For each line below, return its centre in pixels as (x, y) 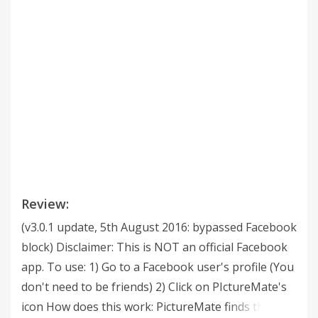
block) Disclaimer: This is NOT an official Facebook (154, 247)
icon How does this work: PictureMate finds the (146, 307)
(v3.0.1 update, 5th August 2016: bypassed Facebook (159, 227)
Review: (45, 204)
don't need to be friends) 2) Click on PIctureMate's (154, 287)
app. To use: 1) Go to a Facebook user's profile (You (158, 267)
